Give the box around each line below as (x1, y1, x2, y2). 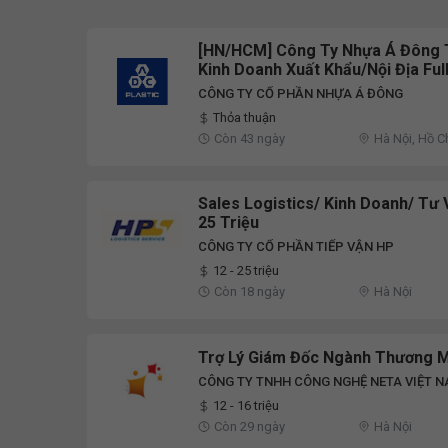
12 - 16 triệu (213, 398, 279, 414)
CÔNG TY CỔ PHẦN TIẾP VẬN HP (198, 239, 394, 255)
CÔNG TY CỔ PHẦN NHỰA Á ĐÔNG (198, 86, 403, 102)
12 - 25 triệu (213, 263, 279, 279)
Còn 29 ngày (214, 419, 285, 435)
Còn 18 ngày (214, 284, 285, 300)
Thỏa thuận (213, 110, 276, 126)
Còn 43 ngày (214, 131, 285, 147)
